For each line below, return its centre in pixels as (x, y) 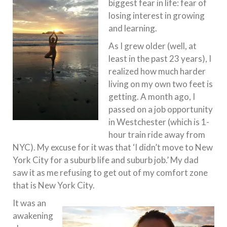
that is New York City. (54, 185)
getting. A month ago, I (152, 96)
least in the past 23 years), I (160, 58)
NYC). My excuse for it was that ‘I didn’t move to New (113, 147)
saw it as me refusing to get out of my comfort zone (110, 172)
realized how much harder (157, 71)
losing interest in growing (157, 15)
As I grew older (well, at (153, 46)
